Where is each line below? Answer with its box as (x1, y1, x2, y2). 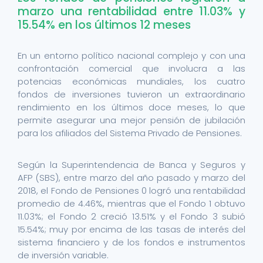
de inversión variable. (18, 249, 109, 262)
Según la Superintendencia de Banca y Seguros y (18, 159, 245, 171)
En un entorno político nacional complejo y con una (18, 49, 245, 62)
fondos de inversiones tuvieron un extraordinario (18, 88, 245, 101)
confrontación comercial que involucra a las (18, 62, 245, 75)
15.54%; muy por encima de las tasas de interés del (18, 223, 245, 236)
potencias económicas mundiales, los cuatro (18, 75, 245, 88)
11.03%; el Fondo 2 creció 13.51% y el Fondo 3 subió (18, 210, 245, 223)
